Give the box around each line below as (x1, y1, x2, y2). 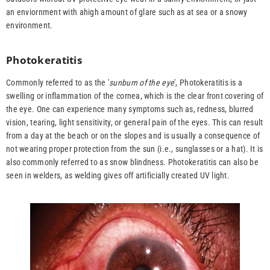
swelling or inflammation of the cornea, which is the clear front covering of (6, 91, 264, 101)
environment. (6, 20, 53, 31)
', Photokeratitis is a (174, 78, 243, 88)
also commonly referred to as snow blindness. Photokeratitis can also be (6, 157, 259, 168)
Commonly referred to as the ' (6, 78, 110, 88)
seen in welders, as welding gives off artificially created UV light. (6, 171, 230, 181)
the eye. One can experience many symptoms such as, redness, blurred (6, 104, 254, 115)
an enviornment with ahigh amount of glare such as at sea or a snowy (6, 7, 248, 17)
